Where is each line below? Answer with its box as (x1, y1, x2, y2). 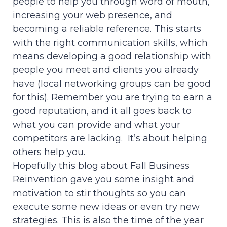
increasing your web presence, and (13, 10, 172, 21)
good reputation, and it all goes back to (13, 105, 192, 117)
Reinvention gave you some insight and (13, 174, 194, 185)
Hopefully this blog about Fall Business (13, 160, 190, 172)
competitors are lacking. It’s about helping (13, 133, 207, 144)
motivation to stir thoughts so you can (13, 187, 186, 199)
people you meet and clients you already (13, 64, 199, 76)
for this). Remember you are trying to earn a (13, 92, 212, 103)
